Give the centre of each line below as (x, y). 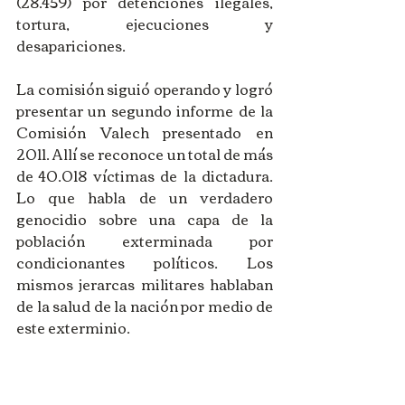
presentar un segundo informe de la (145, 111)
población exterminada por (145, 241)
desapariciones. (71, 46)
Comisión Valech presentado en (145, 132)
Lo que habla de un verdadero (145, 198)
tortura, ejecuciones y (145, 24)
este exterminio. (73, 328)
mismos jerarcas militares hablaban (145, 284)
